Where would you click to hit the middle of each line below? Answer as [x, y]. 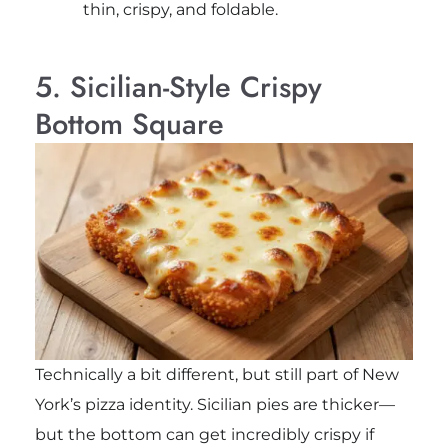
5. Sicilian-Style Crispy [178, 87]
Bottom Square [129, 124]
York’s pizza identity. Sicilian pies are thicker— [214, 404]
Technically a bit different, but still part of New [216, 374]
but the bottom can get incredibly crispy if [204, 434]
